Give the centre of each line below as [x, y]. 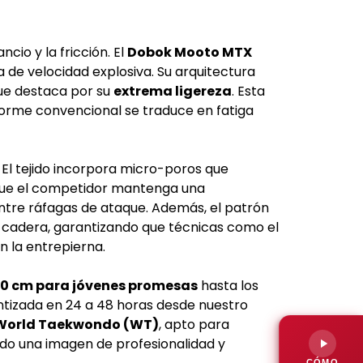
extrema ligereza [173, 91]
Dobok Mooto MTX [190, 52]
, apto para [194, 324]
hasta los [228, 285]
